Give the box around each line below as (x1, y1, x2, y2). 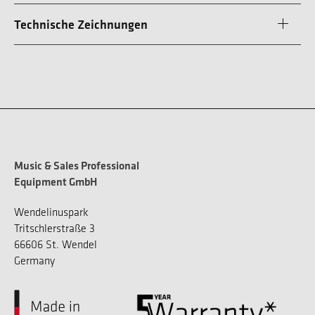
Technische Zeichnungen (14, 15, 148, 32)
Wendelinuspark (14, 205, 89, 219)
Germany (14, 254, 55, 268)
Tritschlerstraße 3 (14, 221, 95, 236)
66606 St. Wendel (14, 238, 97, 252)
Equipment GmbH (14, 174, 97, 190)
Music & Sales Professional (14, 158, 139, 174)
